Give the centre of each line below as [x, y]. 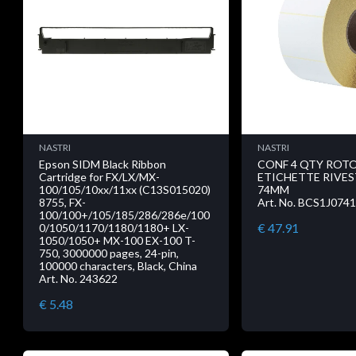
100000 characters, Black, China [118, 265]
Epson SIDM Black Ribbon [103, 164]
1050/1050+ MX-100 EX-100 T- [117, 240]
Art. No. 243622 [78, 278]
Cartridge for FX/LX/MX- [99, 176]
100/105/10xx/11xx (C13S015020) [125, 189]
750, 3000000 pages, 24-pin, [109, 253]
